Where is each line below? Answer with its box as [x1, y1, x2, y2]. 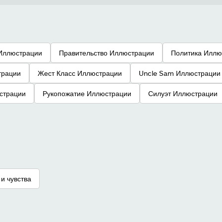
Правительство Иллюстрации [59, 48, 154, 57]
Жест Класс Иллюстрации [38, 68, 122, 77]
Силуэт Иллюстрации [148, 89, 218, 98]
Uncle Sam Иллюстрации [139, 68, 221, 77]
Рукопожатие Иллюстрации [43, 89, 131, 98]
